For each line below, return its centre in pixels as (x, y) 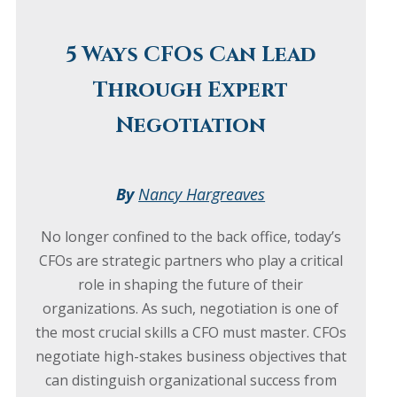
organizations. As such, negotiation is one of (191, 309)
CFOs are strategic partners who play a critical (191, 261)
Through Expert (191, 91)
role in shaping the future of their (191, 285)
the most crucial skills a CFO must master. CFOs (191, 333)
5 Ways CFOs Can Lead (191, 55)
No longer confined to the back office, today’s (191, 237)
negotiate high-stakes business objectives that (191, 357)
